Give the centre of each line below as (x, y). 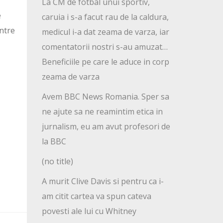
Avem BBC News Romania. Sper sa (105, 97)
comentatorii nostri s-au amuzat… (105, 47)
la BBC (54, 142)
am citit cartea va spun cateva (96, 196)
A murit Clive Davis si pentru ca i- (103, 181)
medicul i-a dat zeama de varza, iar (105, 32)
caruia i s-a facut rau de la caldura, (105, 17)
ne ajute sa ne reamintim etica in (102, 112)
